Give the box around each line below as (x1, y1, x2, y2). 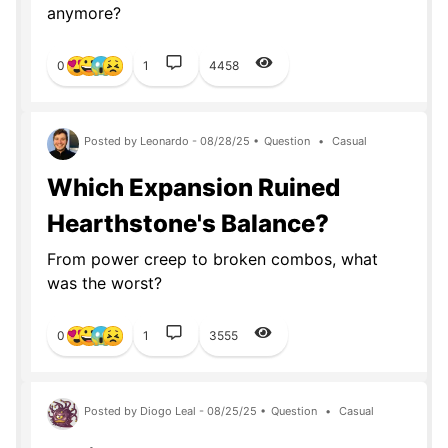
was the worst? (47, 273, 162, 293)
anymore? (47, 3, 121, 23)
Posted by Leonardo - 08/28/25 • (84, 134, 259, 148)
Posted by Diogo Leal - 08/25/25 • (84, 404, 266, 418)
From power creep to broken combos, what (47, 249, 378, 269)
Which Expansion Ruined (47, 173, 340, 202)
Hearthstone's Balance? (47, 209, 329, 238)
